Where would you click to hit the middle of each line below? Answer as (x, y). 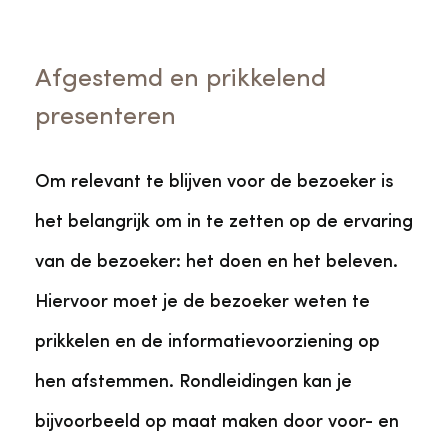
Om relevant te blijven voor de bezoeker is (214, 182)
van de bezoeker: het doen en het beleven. (216, 262)
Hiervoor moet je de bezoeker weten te (202, 302)
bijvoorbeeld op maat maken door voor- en (217, 422)
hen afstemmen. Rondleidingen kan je (193, 382)
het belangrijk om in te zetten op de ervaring (224, 222)
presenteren (105, 117)
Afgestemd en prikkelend (180, 79)
